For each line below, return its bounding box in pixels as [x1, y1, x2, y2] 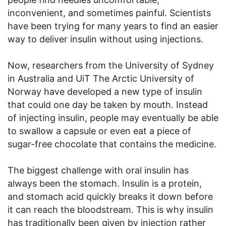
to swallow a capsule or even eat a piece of [8, 125, 191, 136]
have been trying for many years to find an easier [8, 20, 218, 31]
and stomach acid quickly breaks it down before [8, 191, 213, 202]
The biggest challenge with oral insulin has [8, 164, 189, 176]
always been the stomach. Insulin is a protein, [8, 178, 202, 189]
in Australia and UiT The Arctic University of [8, 73, 194, 84]
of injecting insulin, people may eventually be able [8, 112, 218, 123]
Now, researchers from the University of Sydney [8, 60, 214, 71]
